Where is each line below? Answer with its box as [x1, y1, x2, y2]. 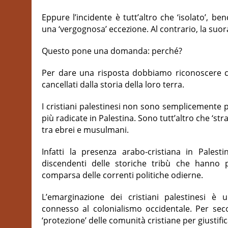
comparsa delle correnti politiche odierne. [42, 169, 203, 181]
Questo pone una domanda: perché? [42, 45, 182, 56]
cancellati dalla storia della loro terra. [42, 79, 184, 90]
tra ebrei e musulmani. [42, 124, 129, 135]
